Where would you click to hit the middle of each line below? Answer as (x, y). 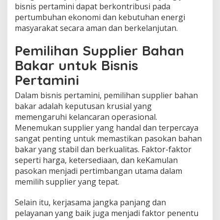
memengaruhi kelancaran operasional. (86, 117)
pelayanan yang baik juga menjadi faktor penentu (107, 213)
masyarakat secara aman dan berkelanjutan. (96, 28)
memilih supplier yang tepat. (67, 181)
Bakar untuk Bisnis (76, 65)
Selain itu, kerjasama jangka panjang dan (90, 202)
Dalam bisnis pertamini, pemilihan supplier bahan (106, 95)
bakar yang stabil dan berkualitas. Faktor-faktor (103, 149)
